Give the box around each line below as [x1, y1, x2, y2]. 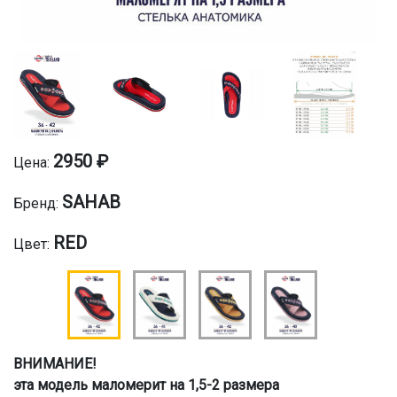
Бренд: [13, 194, 62, 212]
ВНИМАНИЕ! [13, 354, 97, 372]
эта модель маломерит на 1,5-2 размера [13, 376, 279, 393]
